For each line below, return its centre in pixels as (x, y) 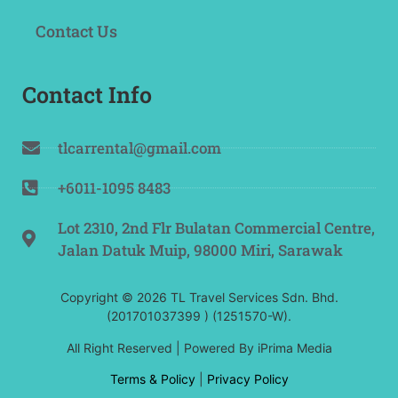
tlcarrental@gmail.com (139, 148)
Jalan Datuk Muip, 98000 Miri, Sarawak (200, 251)
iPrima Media (295, 347)
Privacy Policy (247, 379)
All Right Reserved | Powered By (162, 347)
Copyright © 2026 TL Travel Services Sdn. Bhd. (199, 298)
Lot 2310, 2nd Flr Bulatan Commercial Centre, (216, 228)
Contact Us (76, 32)
